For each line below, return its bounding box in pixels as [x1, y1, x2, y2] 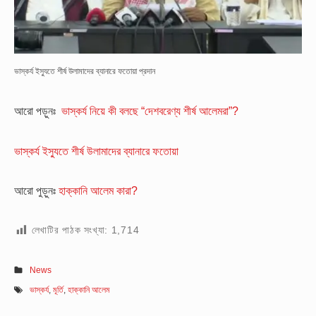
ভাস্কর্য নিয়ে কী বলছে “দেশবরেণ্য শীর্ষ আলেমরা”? [61, 104, 238, 118]
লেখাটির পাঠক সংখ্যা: [31, 224, 109, 236]
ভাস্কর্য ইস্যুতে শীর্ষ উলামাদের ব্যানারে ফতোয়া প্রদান [14, 66, 155, 77]
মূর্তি [53, 284, 64, 295]
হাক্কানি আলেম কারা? [59, 184, 138, 197]
